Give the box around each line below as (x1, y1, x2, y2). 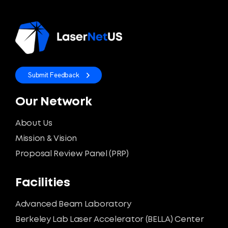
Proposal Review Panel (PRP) (15, 150, 129, 158)
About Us (15, 120, 52, 128)
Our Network (15, 97, 92, 108)
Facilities (15, 178, 70, 189)
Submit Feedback (28, 71, 79, 80)
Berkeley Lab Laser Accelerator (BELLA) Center (15, 216, 204, 224)
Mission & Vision (15, 135, 77, 143)
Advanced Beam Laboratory (15, 201, 131, 209)
